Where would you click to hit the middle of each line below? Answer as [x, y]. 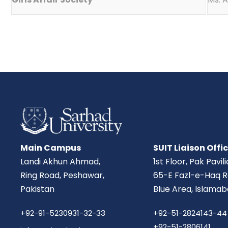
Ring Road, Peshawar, [62, 175]
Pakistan [37, 189]
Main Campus [51, 148]
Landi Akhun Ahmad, [60, 161]
